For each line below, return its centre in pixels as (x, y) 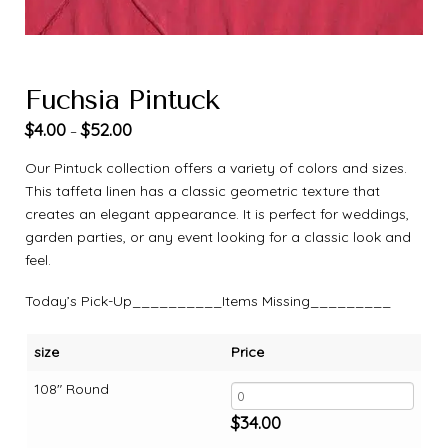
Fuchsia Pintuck (122, 100)
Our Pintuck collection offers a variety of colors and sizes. (216, 167)
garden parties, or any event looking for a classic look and (218, 236)
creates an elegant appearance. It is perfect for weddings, (217, 213)
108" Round (71, 388)
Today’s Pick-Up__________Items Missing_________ (208, 300)
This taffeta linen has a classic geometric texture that (202, 190)
